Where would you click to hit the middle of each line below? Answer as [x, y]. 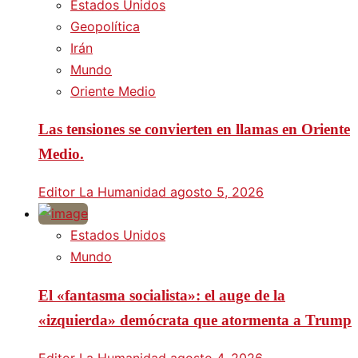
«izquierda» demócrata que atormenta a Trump [195, 320]
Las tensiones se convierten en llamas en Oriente [194, 129]
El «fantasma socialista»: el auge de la [162, 295]
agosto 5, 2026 [217, 192]
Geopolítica [105, 26]
